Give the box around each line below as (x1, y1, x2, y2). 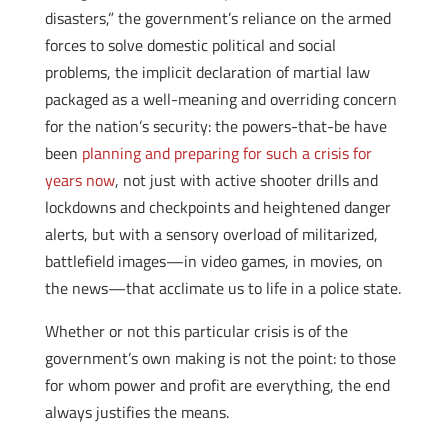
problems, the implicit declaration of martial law (44, 60, 370, 84)
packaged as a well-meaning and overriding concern (44, 87, 397, 111)
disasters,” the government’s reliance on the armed (44, 6, 391, 30)
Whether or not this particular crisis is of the (44, 319, 348, 343)
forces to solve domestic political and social (44, 33, 336, 57)
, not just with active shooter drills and (114, 168, 378, 192)
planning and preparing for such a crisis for (81, 141, 372, 165)
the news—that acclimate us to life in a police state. (44, 276, 401, 300)
